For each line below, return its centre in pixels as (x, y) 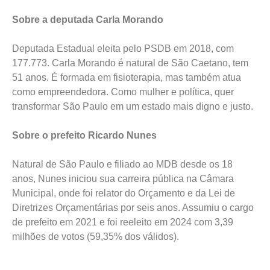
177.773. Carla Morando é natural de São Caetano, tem (130, 63)
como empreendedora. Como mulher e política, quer (123, 92)
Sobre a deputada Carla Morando (88, 20)
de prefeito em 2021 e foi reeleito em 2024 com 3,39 (123, 222)
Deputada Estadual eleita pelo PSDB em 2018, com (123, 49)
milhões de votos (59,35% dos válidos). (96, 237)
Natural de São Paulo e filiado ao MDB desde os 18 (122, 164)
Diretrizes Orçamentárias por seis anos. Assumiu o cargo (133, 208)
